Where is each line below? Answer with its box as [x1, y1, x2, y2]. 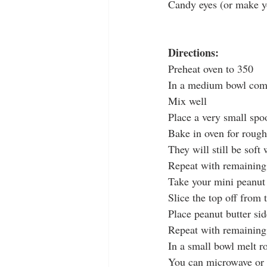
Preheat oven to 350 [168, 61, 253, 76]
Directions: [168, 45, 219, 61]
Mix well [168, 94, 207, 108]
